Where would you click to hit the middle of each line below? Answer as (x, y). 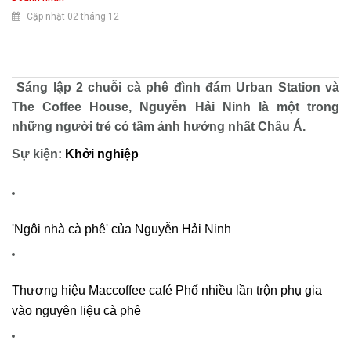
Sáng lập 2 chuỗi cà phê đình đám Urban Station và (175, 87)
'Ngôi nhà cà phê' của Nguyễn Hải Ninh (121, 229)
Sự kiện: (38, 154)
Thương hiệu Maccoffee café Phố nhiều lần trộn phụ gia (167, 290)
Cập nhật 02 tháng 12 (72, 16)
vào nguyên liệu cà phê (76, 310)
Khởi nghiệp (102, 154)
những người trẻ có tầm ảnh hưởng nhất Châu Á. (159, 126)
